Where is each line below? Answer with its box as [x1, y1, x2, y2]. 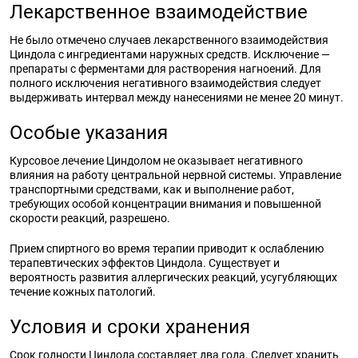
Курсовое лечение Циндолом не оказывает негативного [10, 154, 303, 167]
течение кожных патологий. [10, 285, 156, 298]
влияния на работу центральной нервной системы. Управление [10, 169, 341, 181]
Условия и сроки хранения [10, 316, 250, 338]
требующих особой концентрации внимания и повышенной [10, 197, 321, 210]
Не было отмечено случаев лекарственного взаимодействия [10, 34, 328, 46]
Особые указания [10, 121, 168, 144]
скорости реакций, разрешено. [10, 212, 170, 225]
